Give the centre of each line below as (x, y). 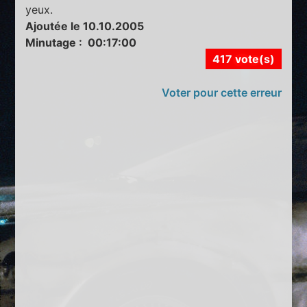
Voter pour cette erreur (221, 93)
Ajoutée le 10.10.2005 (85, 26)
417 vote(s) (243, 59)
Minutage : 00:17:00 (81, 43)
